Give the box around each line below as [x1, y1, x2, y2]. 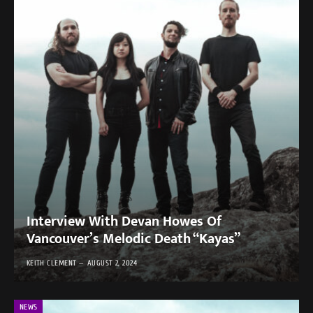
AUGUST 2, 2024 [87, 259, 138, 268]
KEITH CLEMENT [26, 259, 77, 268]
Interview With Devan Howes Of [26, 210, 221, 234]
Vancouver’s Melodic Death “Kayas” [26, 227, 240, 252]
